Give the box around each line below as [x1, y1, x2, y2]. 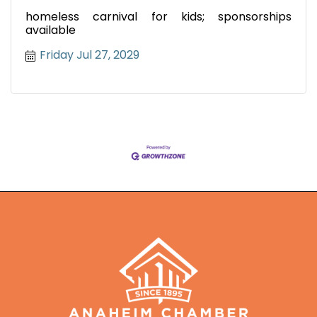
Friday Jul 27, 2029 [40, 47, 139, 64]
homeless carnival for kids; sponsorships [25, 8, 292, 25]
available [25, 22, 76, 39]
